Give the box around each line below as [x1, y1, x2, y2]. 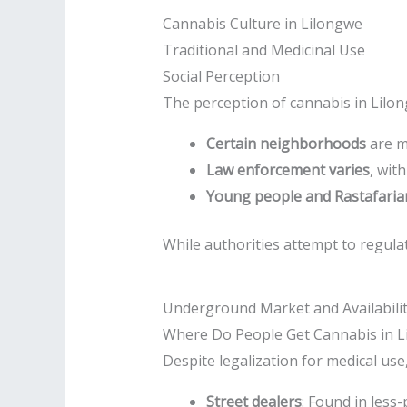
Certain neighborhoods [205, 134, 366, 154]
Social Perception [162, 66, 280, 87]
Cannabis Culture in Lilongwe [162, 14, 362, 35]
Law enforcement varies [205, 160, 370, 181]
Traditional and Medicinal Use [162, 40, 365, 61]
